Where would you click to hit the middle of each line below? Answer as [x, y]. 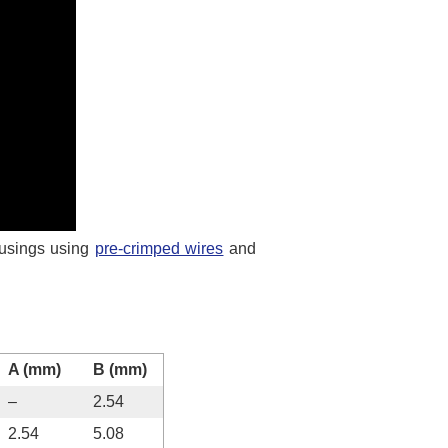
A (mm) [34, 370]
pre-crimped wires [159, 249]
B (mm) [119, 370]
